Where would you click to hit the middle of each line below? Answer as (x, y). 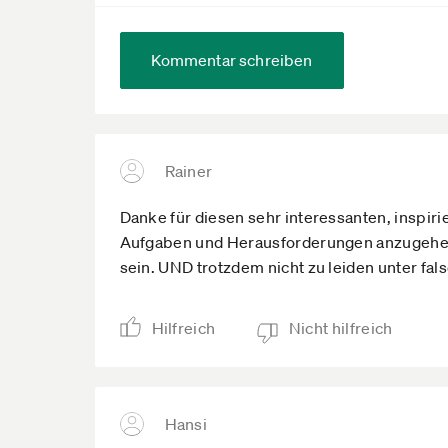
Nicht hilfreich (340, 327)
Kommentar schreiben (231, 59)
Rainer (188, 170)
